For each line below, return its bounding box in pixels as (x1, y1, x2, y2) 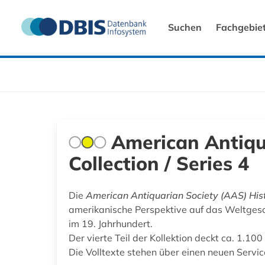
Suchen (168, 21, 202, 33)
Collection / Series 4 (69, 151, 249, 175)
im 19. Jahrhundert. (69, 217, 153, 230)
